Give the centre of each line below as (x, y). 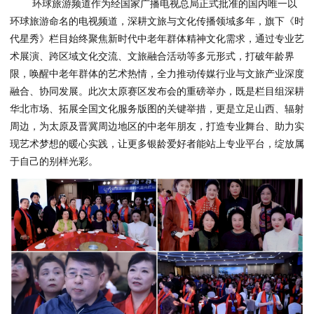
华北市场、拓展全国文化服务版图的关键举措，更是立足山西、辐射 (157, 109)
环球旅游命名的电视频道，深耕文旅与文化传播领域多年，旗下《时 (157, 21)
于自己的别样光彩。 (54, 162)
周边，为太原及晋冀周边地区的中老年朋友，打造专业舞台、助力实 (157, 127)
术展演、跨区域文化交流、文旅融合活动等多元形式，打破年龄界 (152, 56)
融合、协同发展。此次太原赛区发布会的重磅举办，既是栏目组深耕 (157, 91)
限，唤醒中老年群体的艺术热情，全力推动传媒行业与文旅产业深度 (157, 74)
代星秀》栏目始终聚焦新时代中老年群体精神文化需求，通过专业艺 (157, 39)
